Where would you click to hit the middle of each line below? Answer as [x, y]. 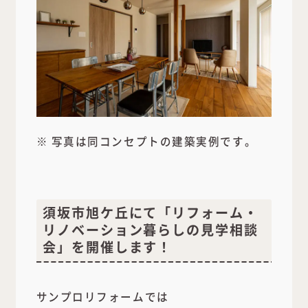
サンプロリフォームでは [102, 297]
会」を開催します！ [108, 247]
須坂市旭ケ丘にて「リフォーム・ [151, 213]
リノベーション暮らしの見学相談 [151, 230]
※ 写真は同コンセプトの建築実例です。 [146, 141]
